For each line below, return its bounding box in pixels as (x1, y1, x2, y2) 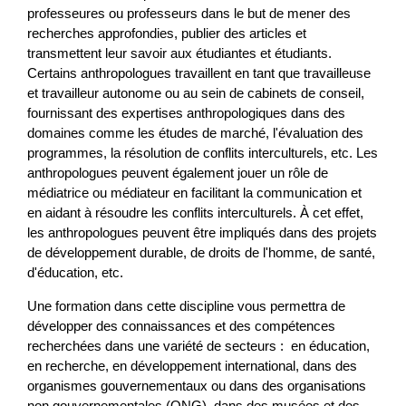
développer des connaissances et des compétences (27, 318, 335, 334)
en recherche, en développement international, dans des (27, 358, 357, 374)
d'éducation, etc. (27, 265, 123, 281)
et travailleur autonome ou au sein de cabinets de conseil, (27, 85, 364, 101)
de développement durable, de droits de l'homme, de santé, (27, 245, 375, 261)
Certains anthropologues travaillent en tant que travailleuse (27, 65, 371, 82)
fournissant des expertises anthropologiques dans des (27, 105, 345, 121)
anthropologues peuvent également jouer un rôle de (27, 165, 328, 181)
